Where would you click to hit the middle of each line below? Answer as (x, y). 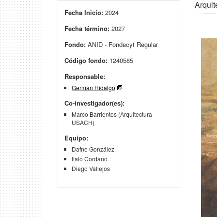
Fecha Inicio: (84, 12)
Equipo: (76, 138)
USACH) (83, 122)
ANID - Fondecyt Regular (122, 44)
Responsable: (85, 76)
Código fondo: (86, 60)
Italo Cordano (90, 159)
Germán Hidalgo (93, 87)
